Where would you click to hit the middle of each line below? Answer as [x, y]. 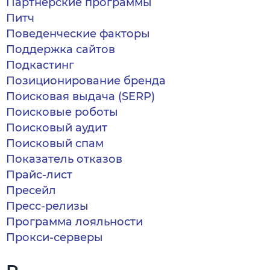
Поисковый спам [55, 143]
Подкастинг [40, 65]
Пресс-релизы [47, 206]
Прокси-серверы [55, 237]
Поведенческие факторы [78, 34]
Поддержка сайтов [61, 49]
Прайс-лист [39, 175]
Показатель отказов [64, 159]
